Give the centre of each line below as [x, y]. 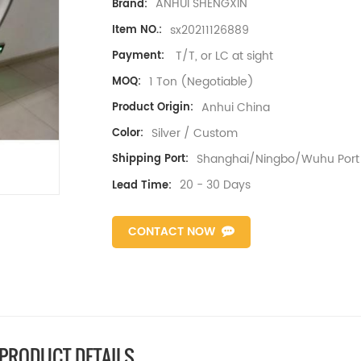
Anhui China [236, 108]
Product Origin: [153, 108]
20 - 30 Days [215, 185]
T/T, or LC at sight [223, 56]
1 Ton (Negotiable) [201, 81]
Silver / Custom [195, 134]
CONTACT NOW [172, 231]
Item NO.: [137, 30]
